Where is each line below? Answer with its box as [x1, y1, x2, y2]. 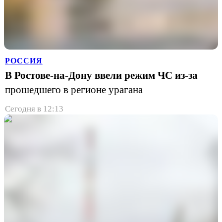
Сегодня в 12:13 [5, 104, 63, 113]
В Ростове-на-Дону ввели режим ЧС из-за [5, 70, 198, 81]
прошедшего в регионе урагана [5, 84, 143, 95]
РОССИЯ [5, 56, 43, 65]
